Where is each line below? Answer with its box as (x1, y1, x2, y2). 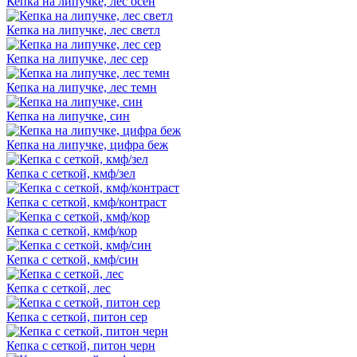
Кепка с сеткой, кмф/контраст (6, 194, 167, 209)
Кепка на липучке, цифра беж (6, 137, 168, 151)
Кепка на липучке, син (6, 108, 130, 123)
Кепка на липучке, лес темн (6, 80, 157, 94)
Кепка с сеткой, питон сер (6, 309, 147, 324)
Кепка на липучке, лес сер (6, 51, 148, 65)
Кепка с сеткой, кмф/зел (6, 166, 135, 180)
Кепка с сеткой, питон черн (6, 338, 155, 352)
